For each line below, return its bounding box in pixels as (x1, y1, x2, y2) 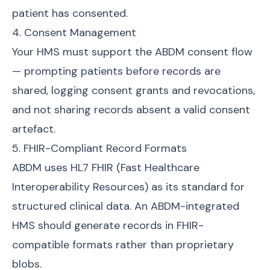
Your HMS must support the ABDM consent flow (12, 45, 253, 59)
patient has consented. (12, 6, 128, 20)
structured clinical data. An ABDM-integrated (12, 199, 239, 213)
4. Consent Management (12, 25, 136, 40)
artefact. (12, 122, 55, 136)
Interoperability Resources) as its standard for (12, 180, 245, 194)
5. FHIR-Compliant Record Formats (12, 141, 187, 155)
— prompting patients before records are (12, 64, 221, 78)
